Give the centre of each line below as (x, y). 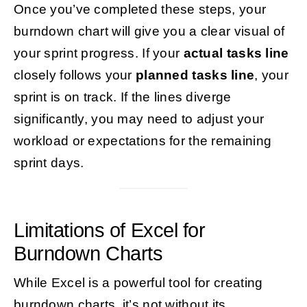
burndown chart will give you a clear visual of (149, 32)
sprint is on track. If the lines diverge (122, 97)
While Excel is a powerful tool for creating (138, 283)
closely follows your (75, 75)
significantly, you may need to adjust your (139, 119)
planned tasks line (195, 75)
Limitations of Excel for (109, 231)
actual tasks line (236, 53)
